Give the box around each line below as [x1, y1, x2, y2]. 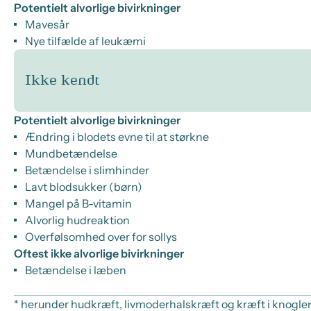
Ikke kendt [25, 74, 99, 87]
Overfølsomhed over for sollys [25, 230, 177, 244]
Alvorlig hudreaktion [25, 213, 130, 227]
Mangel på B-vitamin [25, 196, 132, 210]
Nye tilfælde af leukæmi [25, 34, 146, 48]
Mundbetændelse [25, 146, 117, 160]
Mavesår [25, 17, 69, 31]
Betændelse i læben [25, 263, 126, 277]
